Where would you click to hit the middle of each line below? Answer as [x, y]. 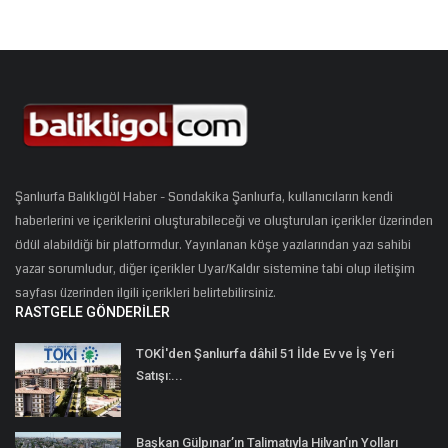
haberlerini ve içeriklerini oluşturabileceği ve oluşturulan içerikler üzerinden [224, 220]
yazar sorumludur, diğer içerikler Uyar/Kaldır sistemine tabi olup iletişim [215, 268]
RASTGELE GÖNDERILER [92, 311]
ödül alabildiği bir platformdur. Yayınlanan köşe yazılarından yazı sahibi [213, 244]
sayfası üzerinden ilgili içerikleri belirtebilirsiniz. [145, 292]
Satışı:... [159, 375]
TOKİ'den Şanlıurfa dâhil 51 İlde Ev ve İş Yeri [265, 353]
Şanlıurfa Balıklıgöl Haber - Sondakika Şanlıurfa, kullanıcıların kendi [204, 196]
